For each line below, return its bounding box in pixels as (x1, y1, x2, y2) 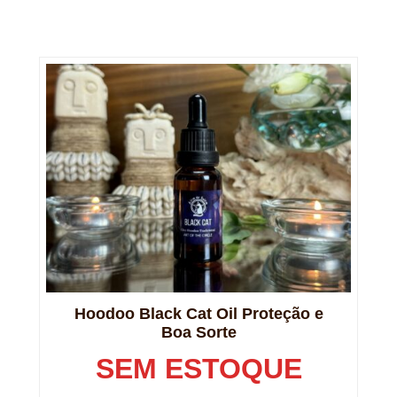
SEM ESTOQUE (95, 353, 302, 385)
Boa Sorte (160, 323, 237, 342)
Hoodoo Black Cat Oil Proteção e (74, 305, 323, 323)
